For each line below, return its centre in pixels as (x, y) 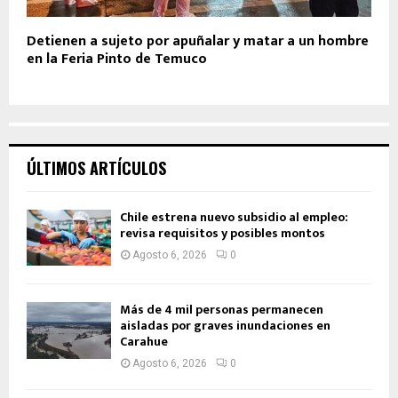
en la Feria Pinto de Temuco (117, 60)
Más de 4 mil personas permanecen (222, 310)
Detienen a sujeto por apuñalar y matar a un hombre (198, 42)
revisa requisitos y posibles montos (223, 234)
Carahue (144, 342)
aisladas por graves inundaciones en (225, 326)
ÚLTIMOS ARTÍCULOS (96, 168)
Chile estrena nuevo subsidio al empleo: (234, 218)
